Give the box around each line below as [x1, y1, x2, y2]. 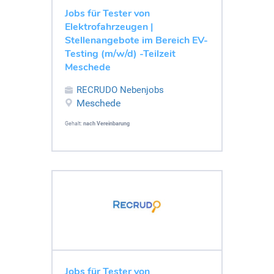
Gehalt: [65, 120, 83, 127]
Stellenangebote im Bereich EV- [65, 33, 208, 47]
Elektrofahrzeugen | [65, 20, 153, 34]
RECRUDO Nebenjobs [76, 84, 164, 95]
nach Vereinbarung [83, 120, 130, 127]
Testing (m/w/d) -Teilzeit [65, 46, 176, 61]
